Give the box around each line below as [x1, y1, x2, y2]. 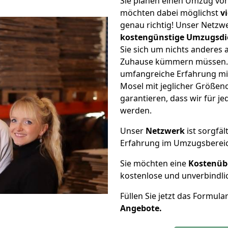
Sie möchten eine [120, 158, 188, 169]
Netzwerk [146, 125, 185, 136]
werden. [120, 105, 152, 116]
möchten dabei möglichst [120, 7, 220, 18]
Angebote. [120, 203, 162, 214]
